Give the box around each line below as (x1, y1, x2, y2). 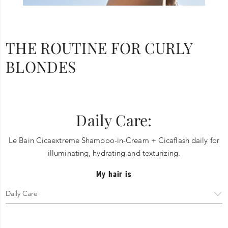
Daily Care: (76, 109, 152, 130)
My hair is (96, 168, 132, 179)
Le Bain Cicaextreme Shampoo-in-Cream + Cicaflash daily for (9, 135, 219, 145)
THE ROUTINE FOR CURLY (6, 37, 193, 58)
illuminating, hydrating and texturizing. (47, 148, 180, 158)
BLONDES (6, 56, 76, 77)
